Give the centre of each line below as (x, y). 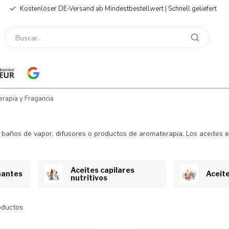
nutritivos (89, 177)
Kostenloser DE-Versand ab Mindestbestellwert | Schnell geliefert (118, 9)
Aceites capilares (102, 170)
